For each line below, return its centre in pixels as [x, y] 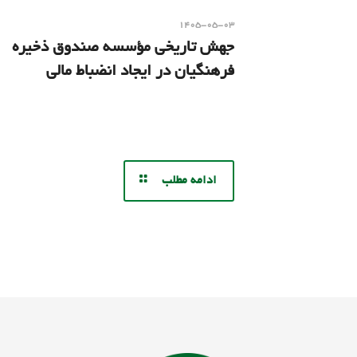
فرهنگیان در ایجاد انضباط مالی [140, 72]
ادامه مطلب [189, 180]
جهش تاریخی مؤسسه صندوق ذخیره [123, 48]
